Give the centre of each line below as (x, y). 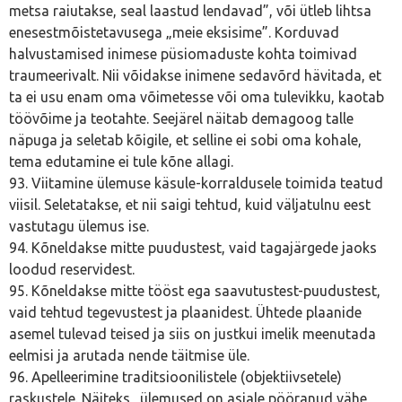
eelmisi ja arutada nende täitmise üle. (129, 355)
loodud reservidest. (72, 269)
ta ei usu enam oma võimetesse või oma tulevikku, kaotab (197, 97)
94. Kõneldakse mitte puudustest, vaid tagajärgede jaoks (193, 248)
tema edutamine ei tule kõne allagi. (121, 162)
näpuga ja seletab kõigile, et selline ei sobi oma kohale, (185, 140)
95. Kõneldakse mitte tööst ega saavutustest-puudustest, (195, 291)
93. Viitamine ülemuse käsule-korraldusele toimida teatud (196, 183)
